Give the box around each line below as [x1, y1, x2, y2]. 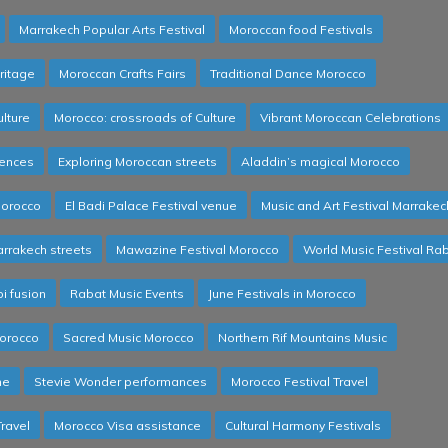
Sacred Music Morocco [63, 330, 194, 346]
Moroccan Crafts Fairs [59, 66, 186, 82]
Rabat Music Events [70, 286, 184, 302]
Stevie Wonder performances [34, 374, 207, 390]
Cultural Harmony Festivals [225, 418, 381, 434]
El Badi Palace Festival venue [65, 198, 237, 214]
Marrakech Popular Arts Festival [19, 22, 205, 38]
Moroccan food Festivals [229, 22, 373, 38]
